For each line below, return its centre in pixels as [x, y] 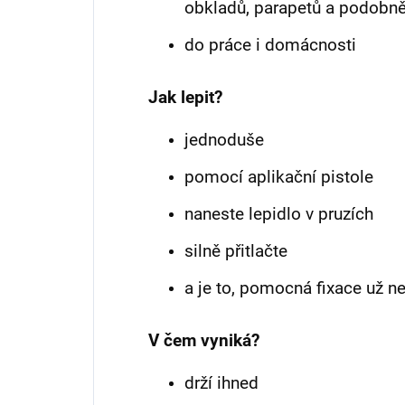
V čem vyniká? [204, 341]
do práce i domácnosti [270, 46]
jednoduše [224, 141]
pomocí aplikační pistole [279, 178]
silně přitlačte [236, 252]
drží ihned [221, 384]
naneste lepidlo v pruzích [279, 215]
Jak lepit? [185, 98]
